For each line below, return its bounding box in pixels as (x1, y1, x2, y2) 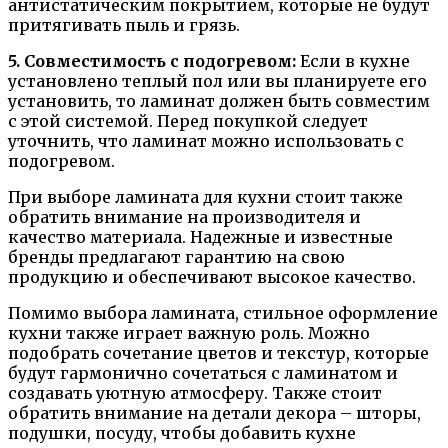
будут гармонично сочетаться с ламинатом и (8, 362, 398, 383)
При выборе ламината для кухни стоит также (8, 186, 403, 207)
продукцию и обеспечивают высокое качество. (8, 266, 416, 287)
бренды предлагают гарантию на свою (8, 246, 345, 267)
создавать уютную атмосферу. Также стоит (8, 382, 382, 403)
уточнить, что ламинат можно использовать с (8, 130, 404, 151)
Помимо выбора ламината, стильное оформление (8, 302, 438, 323)
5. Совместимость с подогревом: (8, 50, 296, 71)
